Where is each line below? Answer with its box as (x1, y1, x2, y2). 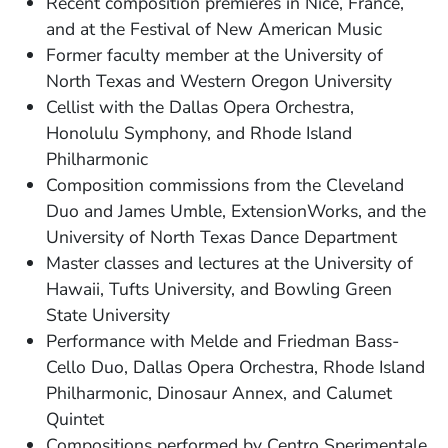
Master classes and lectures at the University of (46, 251, 414, 276)
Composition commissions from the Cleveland (46, 173, 405, 198)
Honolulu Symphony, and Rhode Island (46, 121, 353, 146)
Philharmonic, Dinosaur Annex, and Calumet (46, 381, 393, 406)
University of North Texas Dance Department (46, 225, 398, 250)
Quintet (46, 407, 105, 432)
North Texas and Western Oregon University (46, 69, 393, 94)
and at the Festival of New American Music (46, 17, 383, 42)
